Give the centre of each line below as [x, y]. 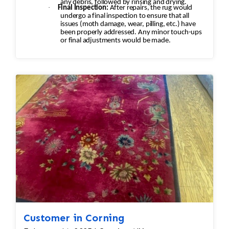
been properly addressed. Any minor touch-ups [131, 33]
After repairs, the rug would [141, 8]
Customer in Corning [74, 218]
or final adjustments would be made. [127, 41]
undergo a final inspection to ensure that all [125, 16]
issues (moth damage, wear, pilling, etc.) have [103, 25]
